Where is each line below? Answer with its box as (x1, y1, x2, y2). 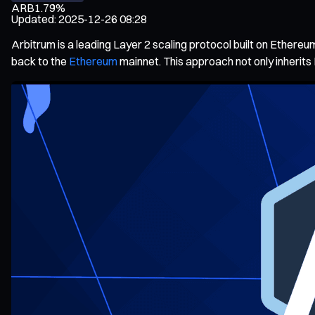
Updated (11, 11, 54, 26)
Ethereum (69, 53, 117, 68)
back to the (11, 53, 69, 68)
